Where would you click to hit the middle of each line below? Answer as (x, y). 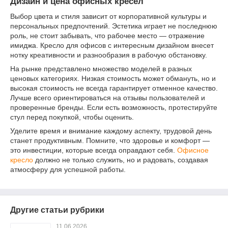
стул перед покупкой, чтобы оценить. (72, 117)
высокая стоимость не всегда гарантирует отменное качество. (114, 88)
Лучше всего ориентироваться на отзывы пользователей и (108, 98)
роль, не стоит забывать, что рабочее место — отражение (107, 36)
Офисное (193, 150)
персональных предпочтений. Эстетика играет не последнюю (114, 26)
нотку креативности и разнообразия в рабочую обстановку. (109, 55)
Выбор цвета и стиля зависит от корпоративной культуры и (108, 17)
